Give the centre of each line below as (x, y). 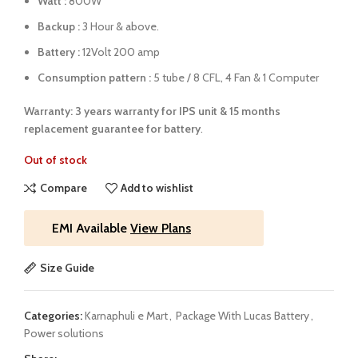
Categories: (53, 315)
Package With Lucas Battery (243, 315)
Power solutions (64, 333)
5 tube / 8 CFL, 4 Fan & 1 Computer (236, 77)
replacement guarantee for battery (112, 128)
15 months (255, 111)
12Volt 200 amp (120, 52)
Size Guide (67, 268)
